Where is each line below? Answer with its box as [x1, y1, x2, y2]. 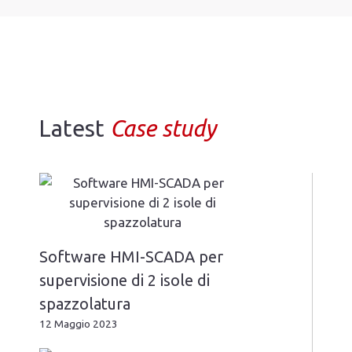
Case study [110, 115, 216, 141]
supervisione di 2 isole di [39, 271, 210, 290]
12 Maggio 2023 [39, 317, 118, 331]
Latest [39, 115, 110, 141]
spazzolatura [39, 295, 130, 313]
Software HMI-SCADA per [39, 247, 223, 266]
